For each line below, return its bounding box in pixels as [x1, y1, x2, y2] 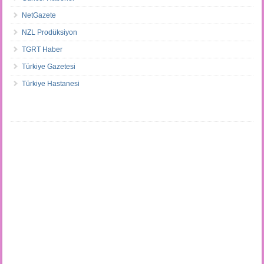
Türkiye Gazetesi [21, 62, 75, 71]
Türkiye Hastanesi [21, 80, 80, 88]
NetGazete [21, 11, 56, 20]
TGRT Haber [21, 45, 62, 54]
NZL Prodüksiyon [21, 28, 77, 37]
